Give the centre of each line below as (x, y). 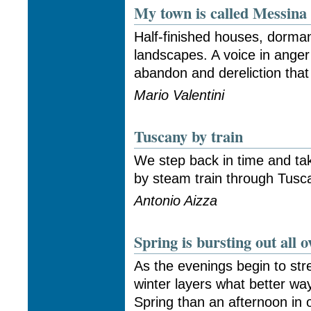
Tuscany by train (189, 136)
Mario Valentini (179, 95)
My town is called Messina (221, 13)
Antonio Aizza (176, 201)
